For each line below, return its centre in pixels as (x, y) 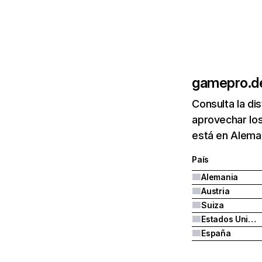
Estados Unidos (252, 219)
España (216, 233)
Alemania (220, 177)
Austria (216, 191)
